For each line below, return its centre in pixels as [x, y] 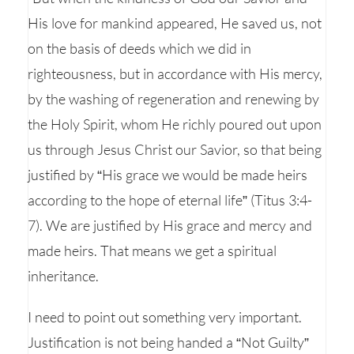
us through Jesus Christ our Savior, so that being [175, 149]
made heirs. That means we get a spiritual [152, 250]
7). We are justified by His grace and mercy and [170, 225]
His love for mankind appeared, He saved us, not [175, 23]
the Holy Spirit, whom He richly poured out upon [175, 124]
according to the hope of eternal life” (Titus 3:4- [170, 200]
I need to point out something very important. [165, 317]
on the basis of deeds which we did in [139, 48]
